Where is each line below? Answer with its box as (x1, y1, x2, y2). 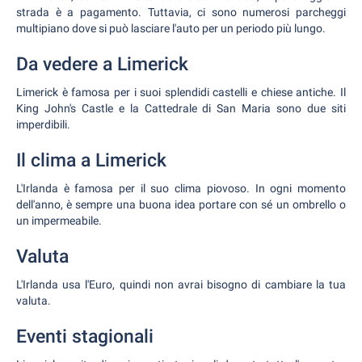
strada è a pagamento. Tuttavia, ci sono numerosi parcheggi (16, 6, 346, 19)
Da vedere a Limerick (16, 53, 188, 75)
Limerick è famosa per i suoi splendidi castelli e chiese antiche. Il (16, 86, 346, 99)
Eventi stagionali (16, 326, 154, 347)
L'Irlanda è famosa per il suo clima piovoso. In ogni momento (16, 182, 346, 195)
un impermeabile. (16, 214, 102, 227)
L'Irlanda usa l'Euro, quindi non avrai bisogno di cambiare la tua (16, 278, 346, 291)
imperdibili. (16, 118, 70, 131)
